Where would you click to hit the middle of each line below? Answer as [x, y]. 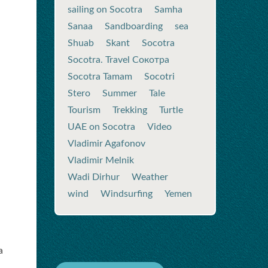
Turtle [171, 110]
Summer [120, 93]
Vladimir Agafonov [106, 144]
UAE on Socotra [101, 127]
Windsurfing [127, 194]
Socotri [159, 77]
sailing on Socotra [105, 10]
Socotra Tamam [100, 77]
